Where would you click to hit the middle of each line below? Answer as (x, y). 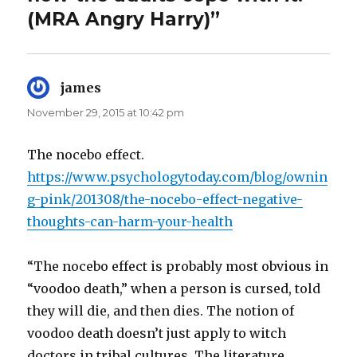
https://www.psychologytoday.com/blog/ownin (178, 177)
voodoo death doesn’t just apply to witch (157, 333)
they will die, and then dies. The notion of (161, 310)
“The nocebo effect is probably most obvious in (178, 266)
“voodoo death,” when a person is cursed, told (174, 288)
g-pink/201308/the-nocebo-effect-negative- (165, 199)
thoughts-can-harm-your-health (130, 221)
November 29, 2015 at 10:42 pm (106, 112)
